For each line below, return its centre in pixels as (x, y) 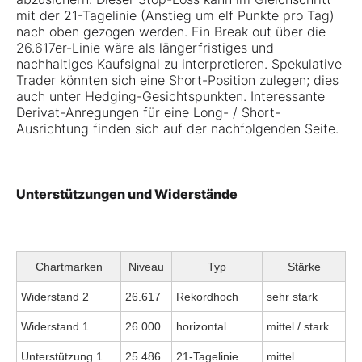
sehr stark (292, 297)
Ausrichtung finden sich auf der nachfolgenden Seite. (177, 129)
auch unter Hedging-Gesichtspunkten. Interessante (170, 97)
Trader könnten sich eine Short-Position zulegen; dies (177, 80)
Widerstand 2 (55, 297)
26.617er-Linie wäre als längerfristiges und (145, 48)
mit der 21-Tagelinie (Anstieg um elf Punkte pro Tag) (175, 16)
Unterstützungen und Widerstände (127, 194)
